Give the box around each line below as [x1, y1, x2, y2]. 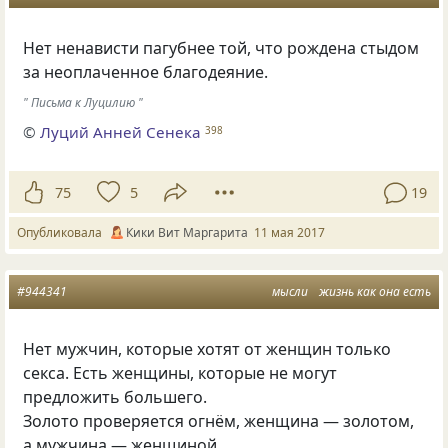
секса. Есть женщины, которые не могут [23, 362, 338, 385]
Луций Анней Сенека [40, 122, 202, 143]
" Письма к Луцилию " [23, 93, 144, 111]
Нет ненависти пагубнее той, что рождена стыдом [23, 37, 420, 60]
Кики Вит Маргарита [126, 224, 248, 242]
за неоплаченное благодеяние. [23, 61, 269, 84]
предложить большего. [23, 386, 208, 409]
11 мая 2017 [254, 224, 325, 242]
